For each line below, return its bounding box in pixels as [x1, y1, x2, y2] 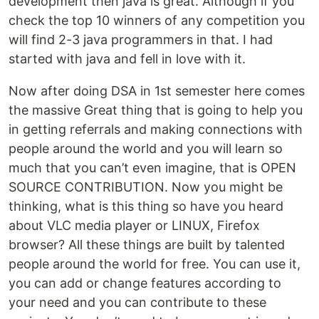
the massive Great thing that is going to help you [9, 102, 303, 117]
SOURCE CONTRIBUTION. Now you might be [9, 179, 283, 194]
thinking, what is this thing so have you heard [9, 198, 283, 214]
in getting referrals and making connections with [9, 121, 303, 137]
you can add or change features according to [9, 275, 281, 291]
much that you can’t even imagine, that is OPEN [9, 159, 296, 175]
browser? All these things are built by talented [9, 236, 285, 252]
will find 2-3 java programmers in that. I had [9, 31, 273, 47]
